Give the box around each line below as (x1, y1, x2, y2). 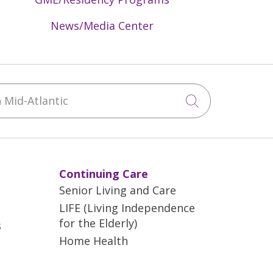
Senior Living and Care (59, 183, 176, 197)
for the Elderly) (59, 216, 137, 230)
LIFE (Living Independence (59, 200, 195, 215)
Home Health (59, 233, 128, 248)
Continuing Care (59, 166, 148, 181)
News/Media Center (50, 18, 154, 33)
